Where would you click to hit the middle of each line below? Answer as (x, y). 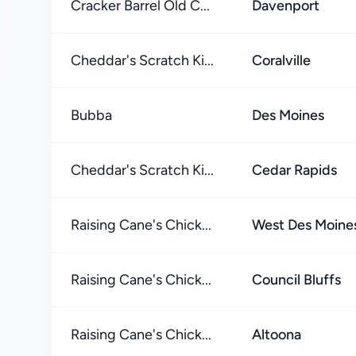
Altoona (277, 335)
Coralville (281, 60)
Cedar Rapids (294, 170)
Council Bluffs (296, 280)
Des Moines (288, 115)
